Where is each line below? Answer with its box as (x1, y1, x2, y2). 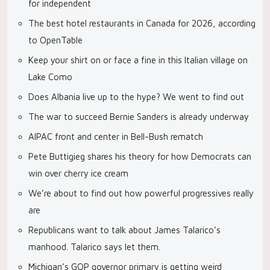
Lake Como (28, 72, 72, 82)
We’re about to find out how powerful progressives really (28, 188, 254, 198)
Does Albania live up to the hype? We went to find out (28, 92, 244, 102)
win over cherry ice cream (28, 168, 128, 178)
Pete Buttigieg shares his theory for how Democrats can (28, 151, 251, 162)
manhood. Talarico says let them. (28, 242, 160, 252)
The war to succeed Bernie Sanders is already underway (28, 111, 249, 122)
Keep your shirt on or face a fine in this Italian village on (28, 55, 248, 65)
